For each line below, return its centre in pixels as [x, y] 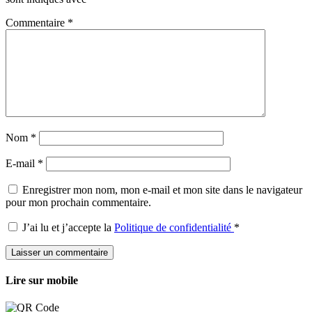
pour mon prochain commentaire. [78, 202]
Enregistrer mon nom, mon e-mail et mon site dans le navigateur [162, 189]
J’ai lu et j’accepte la [68, 227]
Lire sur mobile [42, 280]
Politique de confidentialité [174, 227]
